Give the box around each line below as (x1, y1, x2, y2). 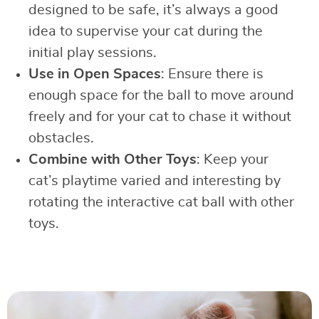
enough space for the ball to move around (28, 88, 294, 103)
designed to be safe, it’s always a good (28, 3, 278, 18)
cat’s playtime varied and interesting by (28, 174, 281, 189)
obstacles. (28, 131, 94, 146)
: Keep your (197, 152, 268, 167)
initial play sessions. (28, 46, 157, 61)
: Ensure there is (161, 67, 263, 82)
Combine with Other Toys (28, 152, 197, 167)
